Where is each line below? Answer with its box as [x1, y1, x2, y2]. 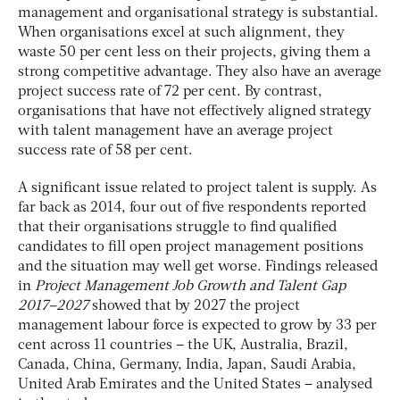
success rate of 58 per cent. [18, 143, 193, 158]
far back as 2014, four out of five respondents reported [18, 200, 366, 215]
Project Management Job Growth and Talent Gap [35, 279, 346, 294]
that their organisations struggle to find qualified [18, 220, 337, 235]
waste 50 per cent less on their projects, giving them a [18, 45, 371, 60]
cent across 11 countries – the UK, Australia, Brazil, [18, 337, 348, 353]
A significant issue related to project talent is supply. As [18, 180, 377, 196]
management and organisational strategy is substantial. [18, 5, 379, 21]
